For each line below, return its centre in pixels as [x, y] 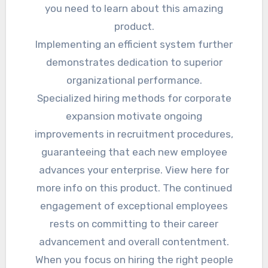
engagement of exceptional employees [134, 206]
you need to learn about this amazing [134, 9]
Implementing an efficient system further [134, 45]
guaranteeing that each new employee [134, 152]
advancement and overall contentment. [134, 242]
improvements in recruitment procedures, [134, 134]
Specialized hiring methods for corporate [134, 98]
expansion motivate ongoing [134, 116]
